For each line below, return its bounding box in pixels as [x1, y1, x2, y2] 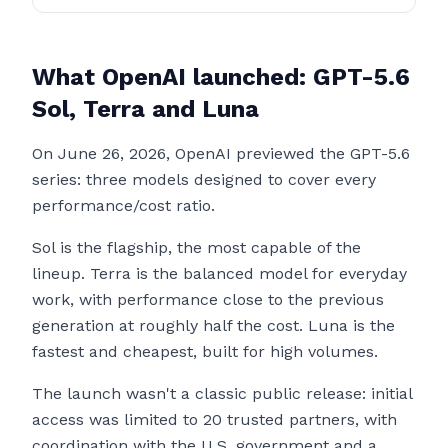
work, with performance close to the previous [32, 290, 384, 309]
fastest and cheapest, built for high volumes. [32, 342, 378, 361]
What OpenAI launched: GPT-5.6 [32, 63, 410, 91]
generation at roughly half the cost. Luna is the [32, 316, 395, 335]
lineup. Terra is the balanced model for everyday [32, 264, 407, 283]
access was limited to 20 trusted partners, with [32, 410, 397, 429]
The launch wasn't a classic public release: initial [32, 384, 412, 403]
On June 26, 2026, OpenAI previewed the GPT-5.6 [32, 144, 410, 163]
